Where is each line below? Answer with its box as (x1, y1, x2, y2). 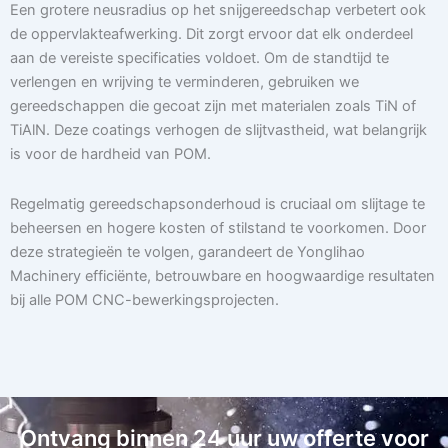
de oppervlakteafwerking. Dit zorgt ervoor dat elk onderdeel (10, 25, 413, 44)
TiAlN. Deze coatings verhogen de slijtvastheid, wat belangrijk (10, 121, 427, 140)
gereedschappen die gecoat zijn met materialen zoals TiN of (10, 97, 416, 116)
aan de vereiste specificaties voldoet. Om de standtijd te (10, 49, 389, 68)
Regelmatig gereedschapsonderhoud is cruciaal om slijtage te (10, 194, 425, 213)
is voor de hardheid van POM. (10, 145, 211, 164)
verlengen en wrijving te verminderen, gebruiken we (10, 73, 359, 92)
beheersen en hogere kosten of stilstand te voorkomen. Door (10, 218, 426, 237)
